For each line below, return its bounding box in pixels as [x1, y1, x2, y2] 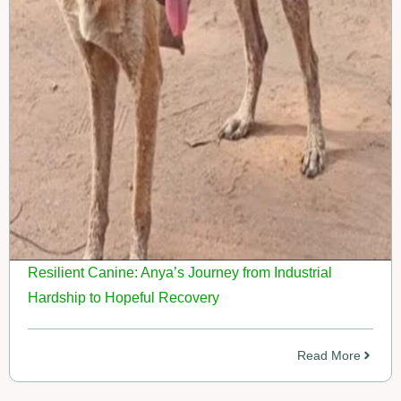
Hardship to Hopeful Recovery [28, 289, 219, 305]
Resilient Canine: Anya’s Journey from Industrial [28, 264, 332, 280]
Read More [297, 347, 361, 363]
